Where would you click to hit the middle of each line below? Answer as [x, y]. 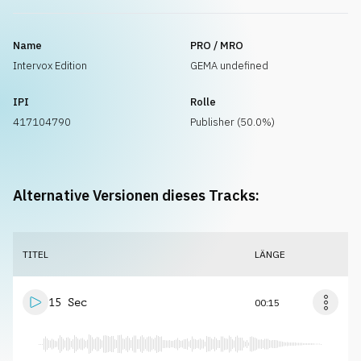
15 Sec [68, 302]
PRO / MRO [217, 46]
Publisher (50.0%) [232, 122]
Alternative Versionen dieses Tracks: [136, 195]
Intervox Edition [50, 66]
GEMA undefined [229, 66]
